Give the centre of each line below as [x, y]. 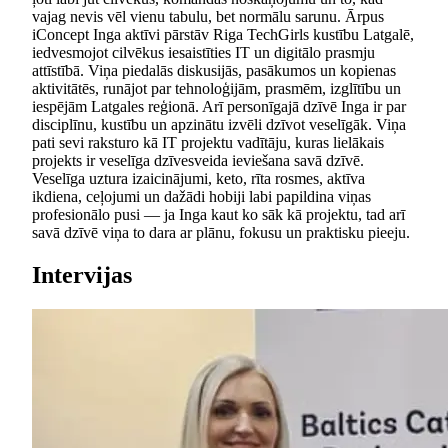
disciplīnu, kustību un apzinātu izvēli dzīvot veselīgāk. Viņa [219, 124]
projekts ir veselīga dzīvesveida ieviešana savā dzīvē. [198, 160]
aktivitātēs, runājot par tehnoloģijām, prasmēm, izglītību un [216, 88]
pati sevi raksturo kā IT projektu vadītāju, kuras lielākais [208, 142]
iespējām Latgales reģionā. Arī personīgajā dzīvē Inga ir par [219, 106]
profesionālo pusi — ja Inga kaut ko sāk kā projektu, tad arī [218, 214]
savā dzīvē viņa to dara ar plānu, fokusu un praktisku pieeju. [221, 232]
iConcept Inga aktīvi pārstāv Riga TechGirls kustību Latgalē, [223, 34]
